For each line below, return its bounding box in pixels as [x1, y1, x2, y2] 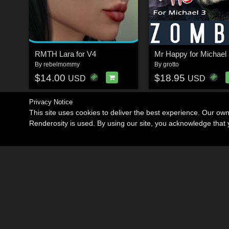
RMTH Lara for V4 [34, 50, 96, 59]
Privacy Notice [29, 98, 73, 106]
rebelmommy [43, 61, 80, 68]
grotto [163, 61, 179, 68]
